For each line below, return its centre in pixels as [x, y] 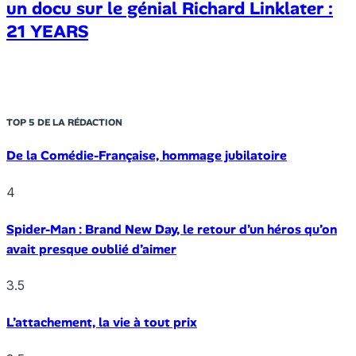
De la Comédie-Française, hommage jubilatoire [147, 156]
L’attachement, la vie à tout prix [102, 323]
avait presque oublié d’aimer [91, 249]
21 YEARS [47, 32]
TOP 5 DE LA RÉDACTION [64, 123]
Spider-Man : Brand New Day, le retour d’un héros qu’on [172, 229]
